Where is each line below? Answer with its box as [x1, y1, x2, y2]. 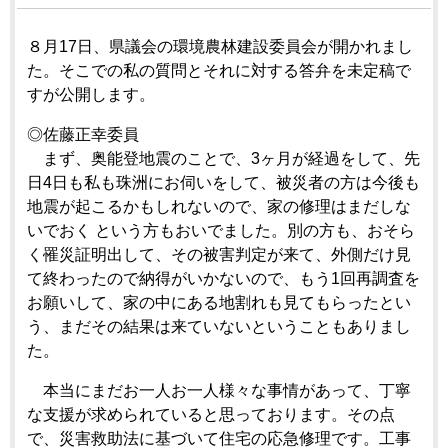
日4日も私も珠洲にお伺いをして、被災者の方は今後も [27, 173, 420, 191]
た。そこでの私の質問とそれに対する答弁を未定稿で [27, 61, 411, 79]
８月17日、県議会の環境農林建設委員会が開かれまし [27, 37, 413, 55]
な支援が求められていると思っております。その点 [27, 405, 395, 423]
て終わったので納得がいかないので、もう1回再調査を [27, 269, 420, 287]
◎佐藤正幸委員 [27, 125, 139, 143]
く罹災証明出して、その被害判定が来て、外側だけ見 [27, 245, 411, 263]
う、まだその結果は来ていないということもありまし [27, 317, 411, 335]
